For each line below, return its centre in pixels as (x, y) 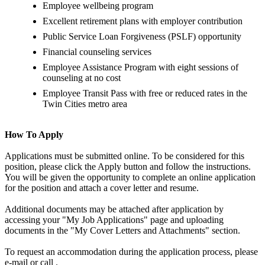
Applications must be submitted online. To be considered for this (125, 156)
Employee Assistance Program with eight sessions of (140, 67)
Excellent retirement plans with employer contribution (143, 21)
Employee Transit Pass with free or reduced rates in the (145, 93)
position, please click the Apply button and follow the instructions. (128, 167)
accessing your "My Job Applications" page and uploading (114, 220)
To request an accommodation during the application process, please (131, 252)
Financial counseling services (97, 52)
